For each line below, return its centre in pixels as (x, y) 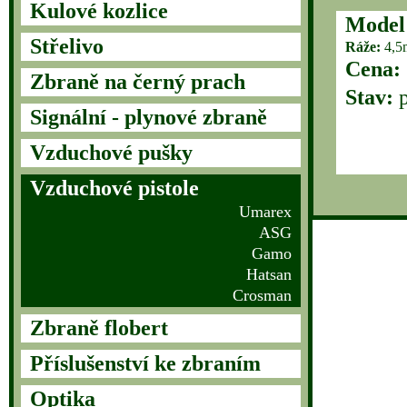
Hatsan (269, 274)
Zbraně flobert (99, 328)
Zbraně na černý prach (138, 82)
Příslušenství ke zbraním (145, 363)
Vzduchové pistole (114, 188)
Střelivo (67, 46)
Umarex (265, 212)
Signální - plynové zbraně (149, 117)
